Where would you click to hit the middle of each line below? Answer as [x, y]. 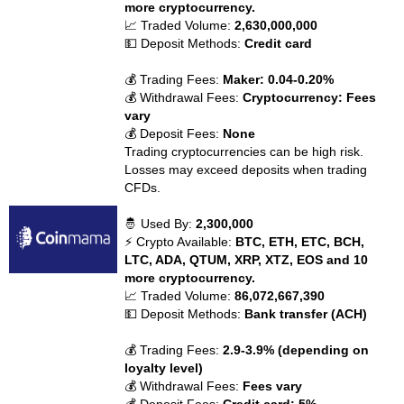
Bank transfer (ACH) [306, 314]
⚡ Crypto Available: [180, 242]
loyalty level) [164, 368]
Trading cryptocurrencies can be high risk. [244, 151]
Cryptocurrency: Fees [310, 97]
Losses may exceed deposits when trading [246, 170]
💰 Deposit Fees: [174, 133]
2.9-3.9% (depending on [296, 350]
